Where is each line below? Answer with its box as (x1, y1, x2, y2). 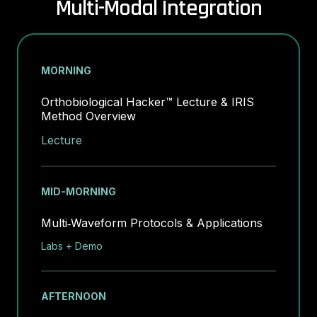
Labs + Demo (41, 240, 103, 252)
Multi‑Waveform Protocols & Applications (41, 216, 263, 230)
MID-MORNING (41, 185, 116, 197)
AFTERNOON (41, 290, 106, 302)
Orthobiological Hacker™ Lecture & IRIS (41, 95, 254, 109)
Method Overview (41, 109, 136, 123)
